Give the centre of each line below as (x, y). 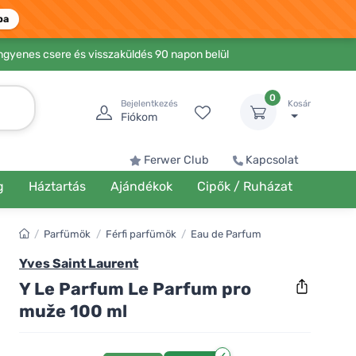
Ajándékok (141, 186)
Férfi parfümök (141, 234)
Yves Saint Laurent (79, 263)
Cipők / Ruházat (244, 186)
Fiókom (139, 117)
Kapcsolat (272, 160)
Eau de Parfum (226, 234)
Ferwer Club (176, 160)
